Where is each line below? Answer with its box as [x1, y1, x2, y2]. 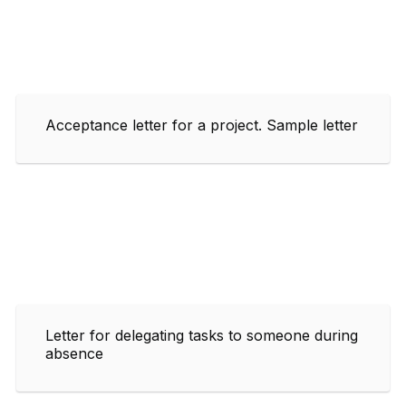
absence [45, 343, 103, 362]
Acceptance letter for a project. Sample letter [45, 115, 358, 134]
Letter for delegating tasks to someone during [45, 325, 358, 344]
